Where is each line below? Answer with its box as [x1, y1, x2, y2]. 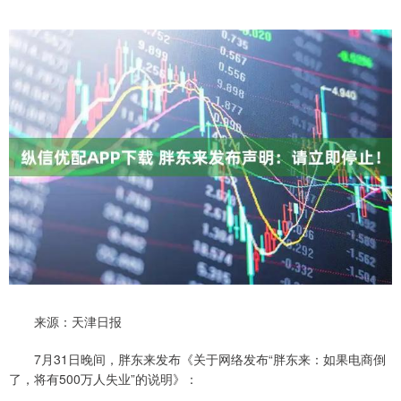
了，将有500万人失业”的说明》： [9, 370, 198, 388]
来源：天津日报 [9, 312, 122, 331]
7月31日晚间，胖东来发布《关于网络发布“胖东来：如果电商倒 [9, 350, 386, 369]
